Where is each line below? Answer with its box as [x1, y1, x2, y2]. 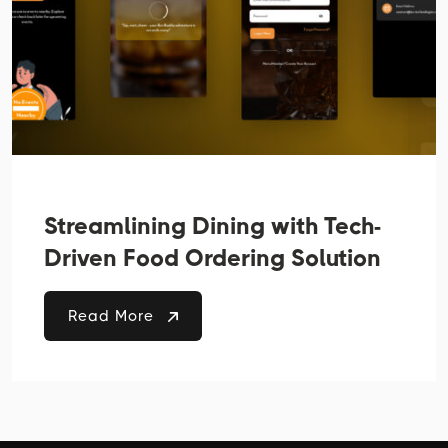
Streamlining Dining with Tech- [44, 213, 381, 241]
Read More [68, 307, 159, 326]
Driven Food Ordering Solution [44, 245, 381, 273]
